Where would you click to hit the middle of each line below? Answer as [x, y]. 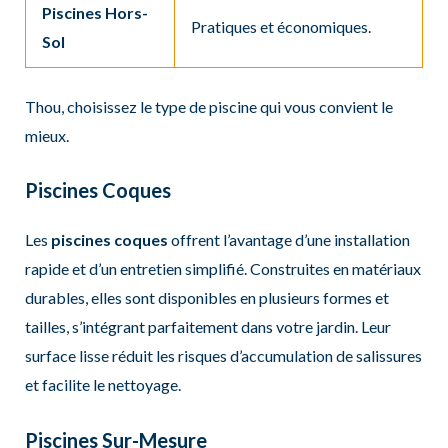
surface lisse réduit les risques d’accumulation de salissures [223, 356]
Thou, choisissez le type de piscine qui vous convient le [208, 106]
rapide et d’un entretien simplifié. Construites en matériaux [222, 269]
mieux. [46, 135]
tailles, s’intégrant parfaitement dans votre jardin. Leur [207, 327]
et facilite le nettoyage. [102, 385]
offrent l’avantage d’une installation [288, 240]
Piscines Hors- [94, 12]
